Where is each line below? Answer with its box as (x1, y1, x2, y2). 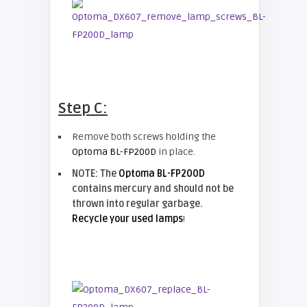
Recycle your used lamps (72, 213, 183, 225)
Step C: (58, 99, 108, 117)
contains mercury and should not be (72, 183, 234, 195)
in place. (156, 146, 195, 158)
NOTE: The (72, 168, 119, 180)
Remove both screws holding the (72, 131, 216, 143)
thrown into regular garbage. (72, 198, 203, 210)
